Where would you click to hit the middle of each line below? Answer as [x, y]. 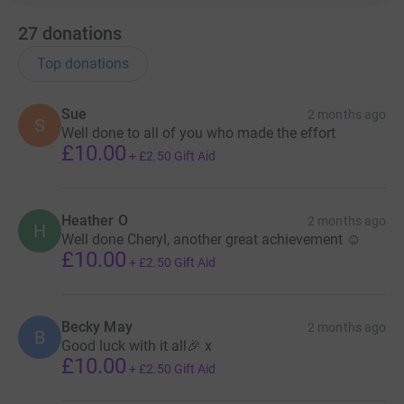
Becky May [97, 326]
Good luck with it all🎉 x [137, 345]
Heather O [95, 220]
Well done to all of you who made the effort [198, 133]
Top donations [83, 63]
